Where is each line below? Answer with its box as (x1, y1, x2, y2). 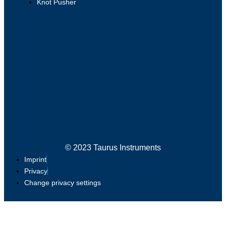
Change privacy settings (24, 179, 101, 187)
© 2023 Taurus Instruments (65, 143, 161, 152)
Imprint (24, 155, 46, 164)
